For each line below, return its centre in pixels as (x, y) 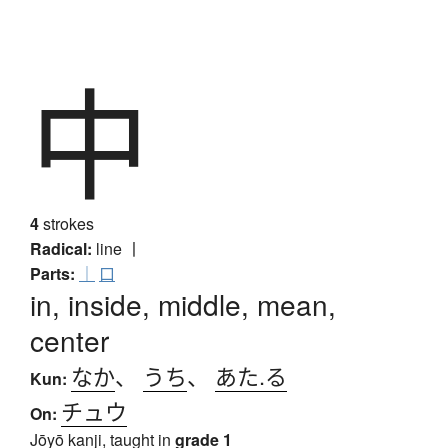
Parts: (52, 274)
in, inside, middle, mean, (183, 304)
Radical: (61, 249)
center (69, 340)
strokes (66, 224)
